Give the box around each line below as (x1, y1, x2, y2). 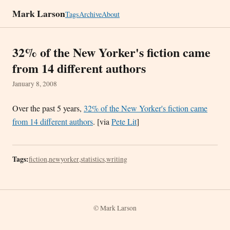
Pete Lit (111, 116, 137, 127)
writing (106, 155, 127, 164)
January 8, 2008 (12, 79, 57, 88)
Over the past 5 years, (12, 103, 84, 113)
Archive (79, 9, 102, 19)
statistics (81, 155, 105, 164)
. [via (93, 116, 111, 127)
